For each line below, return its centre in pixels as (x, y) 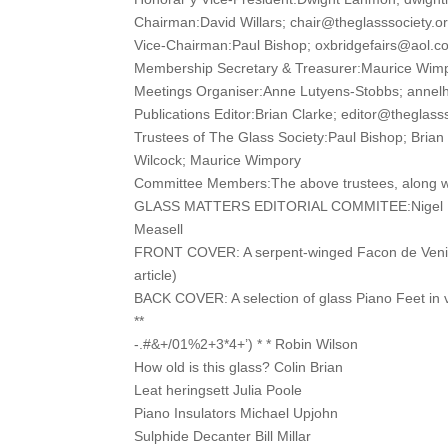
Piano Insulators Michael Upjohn (236, 412)
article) (156, 274)
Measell (159, 228)
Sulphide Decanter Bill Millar (223, 435)
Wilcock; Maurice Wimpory (218, 159)
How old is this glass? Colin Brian (239, 366)
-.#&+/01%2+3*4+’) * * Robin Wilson (246, 343)
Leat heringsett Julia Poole (218, 389)
